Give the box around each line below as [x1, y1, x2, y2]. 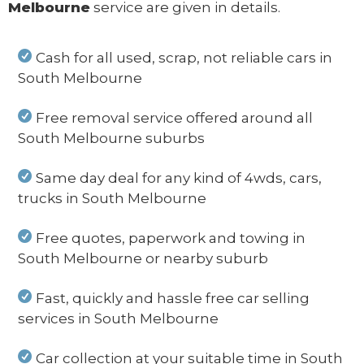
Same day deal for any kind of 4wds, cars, [36, 170, 323, 187]
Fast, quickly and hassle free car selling [36, 290, 310, 307]
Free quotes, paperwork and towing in [36, 230, 306, 247]
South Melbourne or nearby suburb [18, 250, 268, 267]
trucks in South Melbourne [18, 190, 206, 207]
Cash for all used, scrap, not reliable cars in [36, 50, 333, 67]
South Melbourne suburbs [18, 130, 205, 147]
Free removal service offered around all [36, 110, 314, 127]
